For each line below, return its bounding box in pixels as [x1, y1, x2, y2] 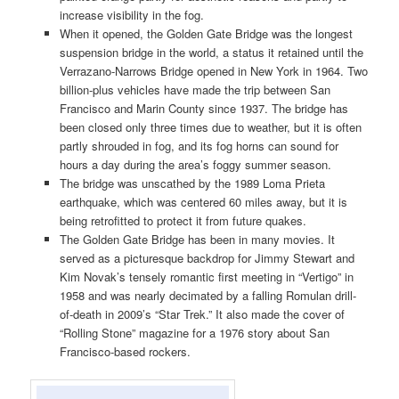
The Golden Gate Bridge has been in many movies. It [59, 230, 335, 248]
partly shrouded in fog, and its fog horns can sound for [59, 136, 338, 154]
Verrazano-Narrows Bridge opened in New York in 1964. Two [59, 61, 368, 79]
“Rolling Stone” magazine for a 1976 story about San [59, 323, 330, 341]
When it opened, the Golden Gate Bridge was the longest [59, 24, 353, 42]
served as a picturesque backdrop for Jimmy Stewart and [59, 248, 354, 266]
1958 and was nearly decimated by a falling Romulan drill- [59, 286, 356, 304]
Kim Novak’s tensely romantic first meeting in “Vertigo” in [59, 267, 354, 285]
